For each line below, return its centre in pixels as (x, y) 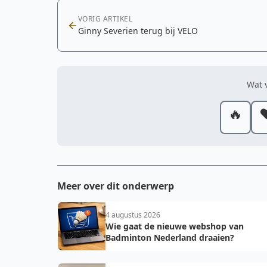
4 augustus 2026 (133, 215)
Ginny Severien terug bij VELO (138, 31)
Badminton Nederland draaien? (170, 237)
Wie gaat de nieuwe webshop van (175, 226)
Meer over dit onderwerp (116, 186)
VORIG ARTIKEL (105, 19)
